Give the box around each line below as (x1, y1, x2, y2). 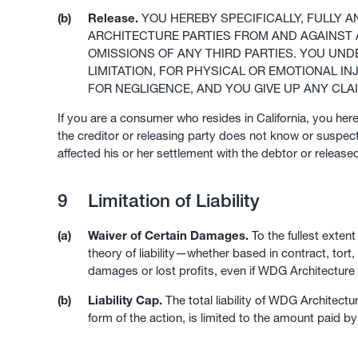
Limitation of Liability (82, 189, 260, 212)
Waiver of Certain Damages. (87, 227, 249, 243)
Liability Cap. (87, 292, 162, 308)
